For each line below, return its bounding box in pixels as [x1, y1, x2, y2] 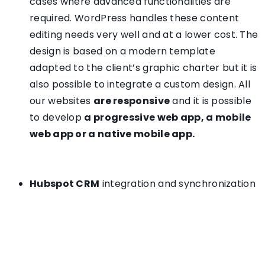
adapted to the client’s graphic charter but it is [30, 61, 257, 75]
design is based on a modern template [30, 44, 215, 59]
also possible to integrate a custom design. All [30, 77, 251, 92]
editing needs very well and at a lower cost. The [30, 28, 258, 42]
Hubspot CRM [30, 177, 100, 191]
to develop [30, 111, 85, 125]
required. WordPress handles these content [30, 11, 240, 25]
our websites [30, 94, 93, 108]
